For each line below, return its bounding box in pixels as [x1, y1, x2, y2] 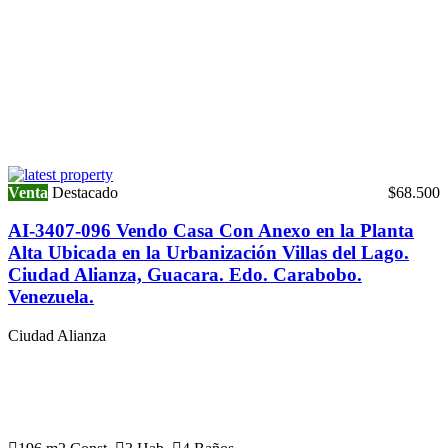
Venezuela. [8, 286, 94, 308]
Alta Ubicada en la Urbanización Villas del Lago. [8, 242, 409, 264]
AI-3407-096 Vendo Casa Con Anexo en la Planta [8, 220, 414, 242]
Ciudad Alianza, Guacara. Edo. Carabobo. [8, 264, 362, 286]
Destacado [52, 183, 118, 201]
